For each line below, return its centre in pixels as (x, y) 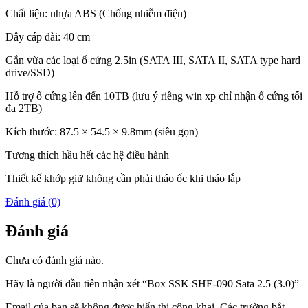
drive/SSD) (30, 73)
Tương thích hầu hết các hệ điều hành (87, 155)
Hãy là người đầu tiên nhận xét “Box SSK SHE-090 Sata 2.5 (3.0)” (152, 284)
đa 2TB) (24, 109)
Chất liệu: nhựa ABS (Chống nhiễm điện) (96, 14)
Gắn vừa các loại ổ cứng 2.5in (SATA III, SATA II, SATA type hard (153, 60)
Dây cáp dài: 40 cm (48, 37)
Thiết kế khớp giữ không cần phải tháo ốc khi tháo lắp (123, 179)
